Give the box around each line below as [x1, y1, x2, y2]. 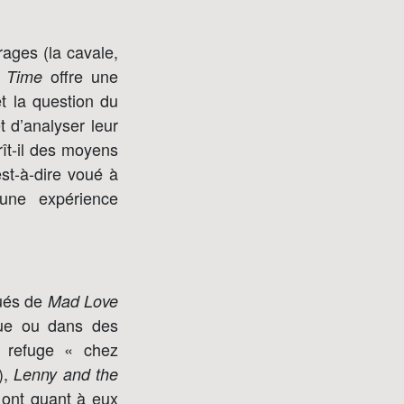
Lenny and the [14, 363, 119, 385]
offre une [41, 64, 119, 87]
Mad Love [47, 289, 119, 312]
